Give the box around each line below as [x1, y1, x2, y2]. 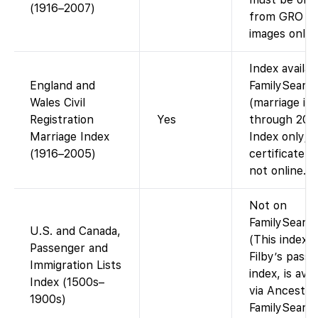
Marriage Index [30, 130, 109, 144]
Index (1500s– [30, 275, 104, 290]
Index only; [249, 130, 307, 144]
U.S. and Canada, [30, 224, 121, 238]
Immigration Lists [30, 258, 121, 273]
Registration [30, 113, 94, 127]
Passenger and [30, 241, 108, 256]
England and [30, 79, 95, 93]
